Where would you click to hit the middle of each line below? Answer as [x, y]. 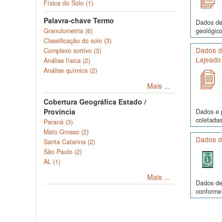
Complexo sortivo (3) [72, 51]
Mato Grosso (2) [66, 132]
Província [59, 111]
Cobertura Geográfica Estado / [95, 102]
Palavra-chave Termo [79, 20]
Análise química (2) [70, 70]
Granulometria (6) [68, 31]
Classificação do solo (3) [78, 41]
